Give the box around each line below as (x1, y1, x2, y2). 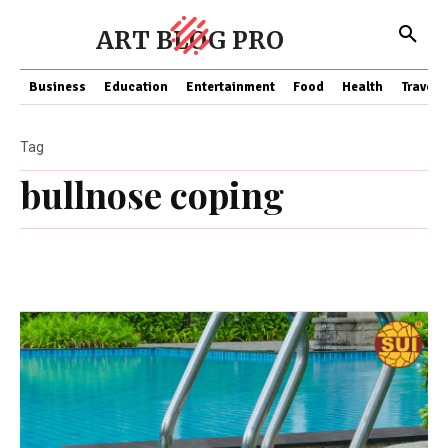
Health (342, 79, 383, 95)
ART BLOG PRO (96, 25, 284, 56)
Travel (401, 79, 437, 95)
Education (104, 79, 168, 95)
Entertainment (186, 79, 275, 95)
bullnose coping (20, 170, 284, 218)
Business (29, 79, 86, 95)
